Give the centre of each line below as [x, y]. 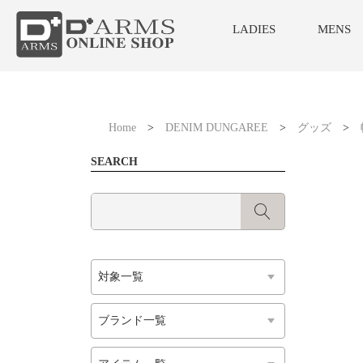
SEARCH [114, 162]
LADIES [254, 29]
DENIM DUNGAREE [216, 128]
